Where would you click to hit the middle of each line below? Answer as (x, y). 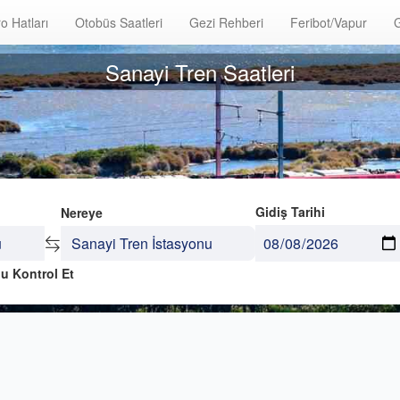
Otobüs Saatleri (119, 22)
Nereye (81, 212)
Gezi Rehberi (226, 22)
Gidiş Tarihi (290, 212)
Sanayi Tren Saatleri (200, 71)
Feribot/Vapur (329, 22)
